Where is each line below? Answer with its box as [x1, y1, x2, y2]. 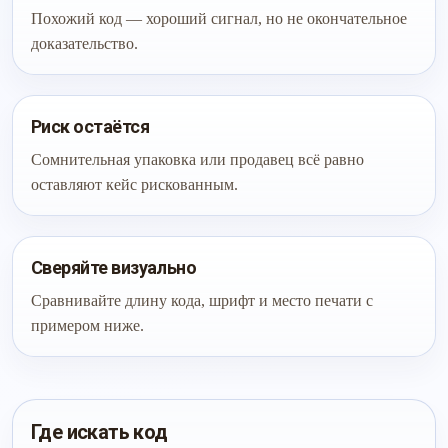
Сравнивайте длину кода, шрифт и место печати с [31, 292, 373, 309]
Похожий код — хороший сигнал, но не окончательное [31, 10, 407, 27]
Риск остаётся [31, 116, 149, 137]
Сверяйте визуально [31, 257, 197, 278]
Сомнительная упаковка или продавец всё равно [31, 151, 364, 168]
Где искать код [31, 420, 168, 444]
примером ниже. [31, 317, 144, 334]
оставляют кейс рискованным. [31, 176, 238, 193]
